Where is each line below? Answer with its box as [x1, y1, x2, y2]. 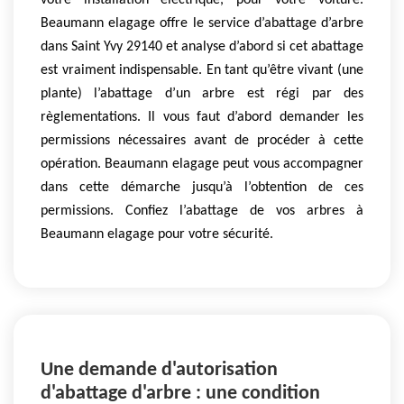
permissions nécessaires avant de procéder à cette [41, 133, 363, 149]
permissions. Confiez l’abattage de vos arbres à [41, 204, 363, 219]
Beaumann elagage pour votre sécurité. [41, 227, 273, 243]
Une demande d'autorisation [41, 359, 278, 381]
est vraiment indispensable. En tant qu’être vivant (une [41, 63, 363, 78]
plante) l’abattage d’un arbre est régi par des [41, 87, 363, 102]
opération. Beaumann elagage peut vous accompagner [41, 157, 363, 172]
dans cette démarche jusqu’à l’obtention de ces [41, 180, 363, 196]
